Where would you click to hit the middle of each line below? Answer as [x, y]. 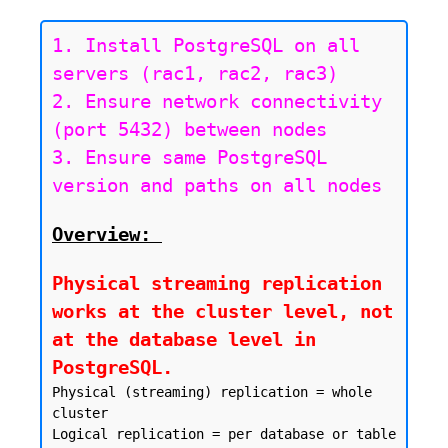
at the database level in [184, 339]
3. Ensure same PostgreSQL [189, 157]
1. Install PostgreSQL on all [206, 45]
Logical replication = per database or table [224, 434]
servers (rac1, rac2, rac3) [195, 73]
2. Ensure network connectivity [217, 101]
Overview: [101, 234]
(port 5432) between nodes [189, 129]
